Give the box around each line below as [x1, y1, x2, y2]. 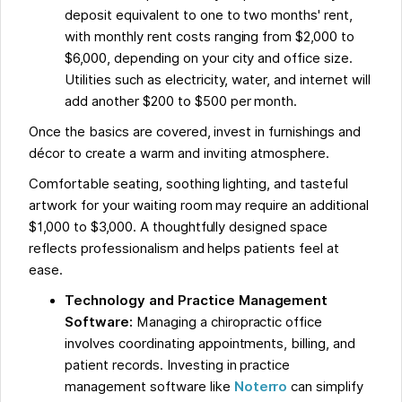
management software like [65, 379, 234, 396]
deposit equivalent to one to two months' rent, [65, 7, 354, 24]
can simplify [287, 379, 364, 396]
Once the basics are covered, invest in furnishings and [29, 124, 361, 141]
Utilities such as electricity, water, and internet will [65, 72, 371, 89]
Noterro [233, 379, 288, 396]
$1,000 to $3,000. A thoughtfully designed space [29, 219, 328, 236]
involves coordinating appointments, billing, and [65, 336, 356, 353]
